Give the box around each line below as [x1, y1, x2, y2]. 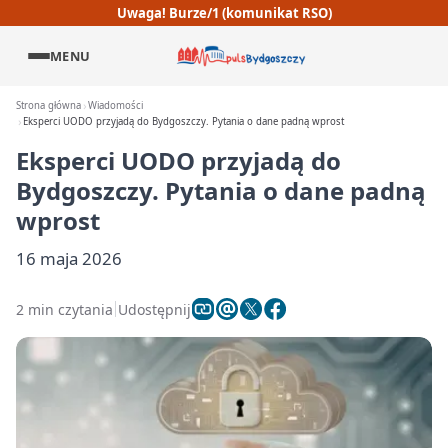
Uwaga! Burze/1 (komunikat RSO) [116, 3, 332, 22]
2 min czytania [16, 299, 113, 319]
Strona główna [16, 99, 81, 112]
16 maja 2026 [16, 247, 122, 270]
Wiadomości [88, 99, 144, 112]
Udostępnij [118, 299, 191, 319]
